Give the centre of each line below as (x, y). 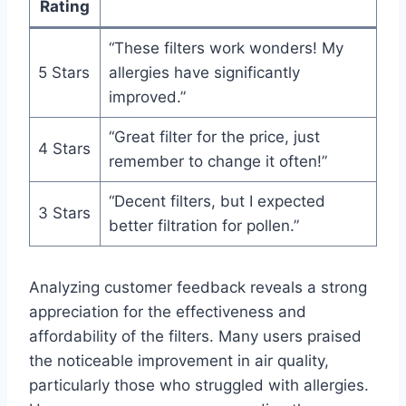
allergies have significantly (204, 73)
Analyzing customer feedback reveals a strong (198, 288)
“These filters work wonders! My (226, 48)
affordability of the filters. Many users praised (195, 337)
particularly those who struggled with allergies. (199, 386)
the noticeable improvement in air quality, (179, 361)
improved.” (147, 97)
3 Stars (64, 213)
